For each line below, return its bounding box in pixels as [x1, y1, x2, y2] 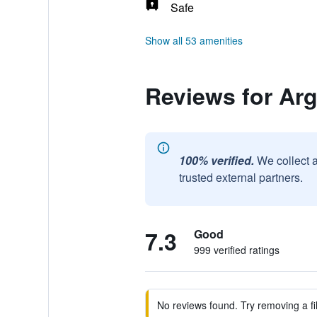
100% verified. [178, 152, 254, 168]
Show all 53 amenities [144, 33, 243, 47]
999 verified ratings [193, 243, 279, 257]
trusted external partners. [178, 169, 303, 185]
